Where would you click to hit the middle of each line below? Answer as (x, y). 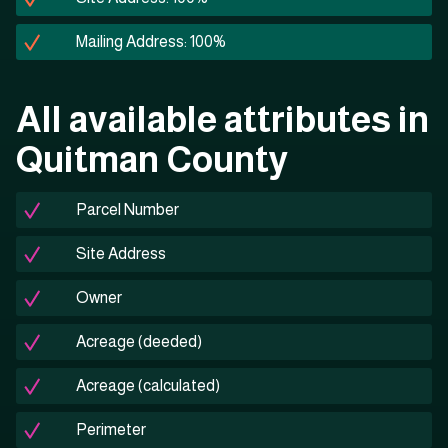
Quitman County (152, 160)
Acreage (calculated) (148, 386)
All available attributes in (222, 120)
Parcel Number (127, 210)
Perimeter (111, 430)
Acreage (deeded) (139, 342)
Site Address (121, 254)
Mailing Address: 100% (151, 42)
